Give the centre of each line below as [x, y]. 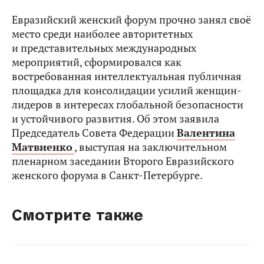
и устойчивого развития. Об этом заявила [115, 119]
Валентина [206, 133]
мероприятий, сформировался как [97, 62]
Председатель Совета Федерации [94, 133]
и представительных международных [104, 48]
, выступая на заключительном [151, 147]
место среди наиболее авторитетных [102, 34]
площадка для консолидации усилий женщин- [127, 90]
